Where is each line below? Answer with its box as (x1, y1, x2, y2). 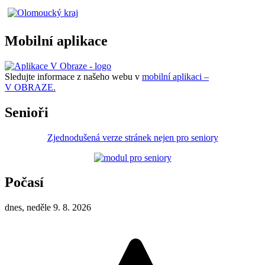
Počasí (5, 174, 44, 190)
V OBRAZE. (5, 82, 56, 92)
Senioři (5, 104, 49, 120)
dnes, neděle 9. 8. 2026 (5, 202, 91, 213)
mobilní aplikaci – (142, 71, 209, 82)
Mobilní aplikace (5, 33, 108, 49)
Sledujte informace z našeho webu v (5, 71, 142, 82)
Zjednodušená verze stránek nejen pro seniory (47, 132, 218, 143)
